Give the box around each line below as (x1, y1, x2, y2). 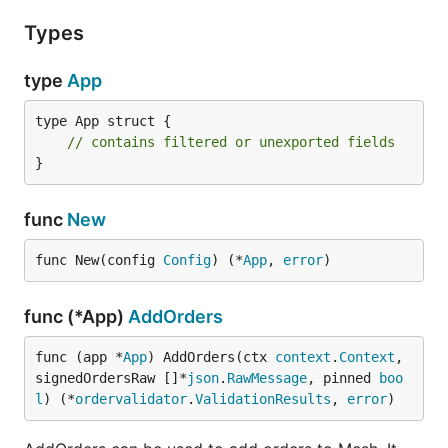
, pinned (307, 370, 379, 386)
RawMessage (227, 370, 307, 386)
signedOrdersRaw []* (35, 370, 187, 386)
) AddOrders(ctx (147, 349, 275, 365)
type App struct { (35, 113, 171, 129)
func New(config (35, 252, 163, 268)
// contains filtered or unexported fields (67, 134, 395, 150)
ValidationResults (195, 391, 331, 407)
